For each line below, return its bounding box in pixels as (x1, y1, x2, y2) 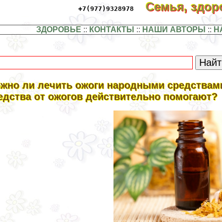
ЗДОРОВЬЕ (36, 25, 81, 34)
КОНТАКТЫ (89, 25, 134, 34)
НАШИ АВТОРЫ (142, 25, 206, 34)
